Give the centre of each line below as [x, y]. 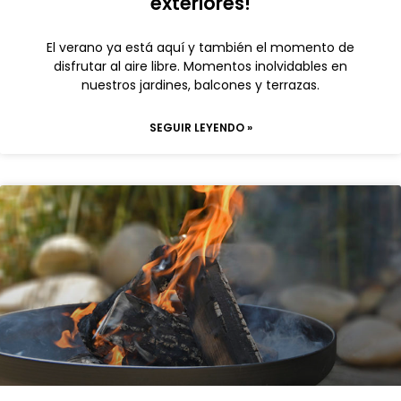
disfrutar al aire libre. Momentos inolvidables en [200, 66]
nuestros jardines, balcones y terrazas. [200, 85]
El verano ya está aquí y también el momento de [200, 47]
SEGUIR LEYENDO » [200, 128]
